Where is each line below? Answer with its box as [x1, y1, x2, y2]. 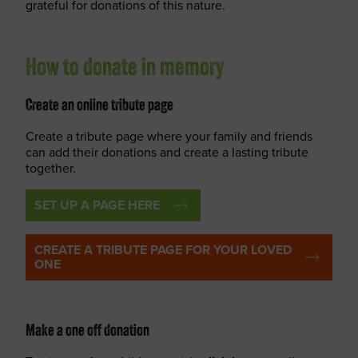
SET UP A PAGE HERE [34, 196, 160, 214]
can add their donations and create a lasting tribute [26, 143, 308, 161]
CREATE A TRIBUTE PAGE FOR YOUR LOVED [34, 241, 292, 259]
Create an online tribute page [26, 98, 173, 114]
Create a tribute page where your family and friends [26, 127, 312, 145]
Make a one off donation [26, 324, 149, 340]
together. [26, 159, 76, 177]
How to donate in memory [26, 57, 225, 82]
